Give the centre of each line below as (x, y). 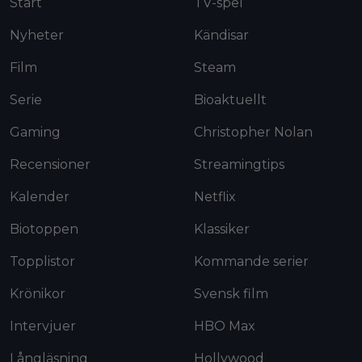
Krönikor (38, 293)
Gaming (35, 132)
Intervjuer (43, 326)
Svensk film (231, 293)
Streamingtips (239, 164)
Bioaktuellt (230, 99)
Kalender (40, 196)
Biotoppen (44, 229)
